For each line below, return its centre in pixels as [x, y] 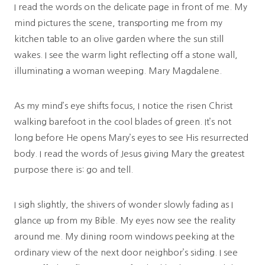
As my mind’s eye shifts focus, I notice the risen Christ [123, 105]
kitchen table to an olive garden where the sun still [119, 38]
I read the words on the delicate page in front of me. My [131, 7]
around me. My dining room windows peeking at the [125, 236]
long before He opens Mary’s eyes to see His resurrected [131, 137]
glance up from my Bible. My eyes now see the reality [125, 220]
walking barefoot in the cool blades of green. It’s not [123, 121]
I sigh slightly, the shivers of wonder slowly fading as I [124, 204]
